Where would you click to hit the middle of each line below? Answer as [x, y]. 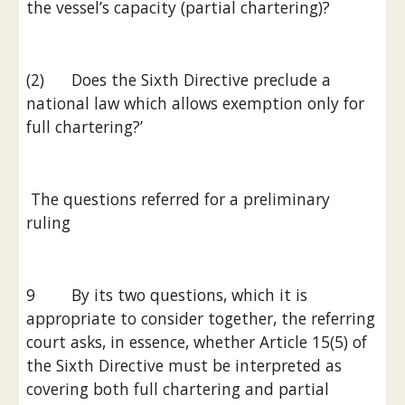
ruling [49, 222]
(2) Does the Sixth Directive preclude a [179, 80]
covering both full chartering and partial [178, 389]
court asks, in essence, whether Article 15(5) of [197, 342]
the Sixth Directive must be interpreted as [184, 365]
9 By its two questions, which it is [167, 295]
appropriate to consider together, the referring [201, 318]
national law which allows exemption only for [196, 103]
